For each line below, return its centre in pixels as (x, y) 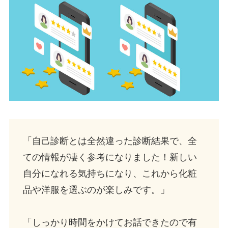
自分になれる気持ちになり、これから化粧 (110, 173)
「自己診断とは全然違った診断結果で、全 (110, 141)
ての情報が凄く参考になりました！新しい (110, 157)
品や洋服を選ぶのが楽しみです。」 (96, 190)
